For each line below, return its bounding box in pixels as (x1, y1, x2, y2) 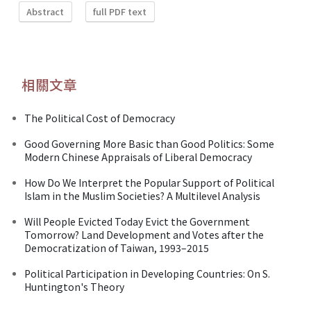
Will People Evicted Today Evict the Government (24, 214, 250, 228)
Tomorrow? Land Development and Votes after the (24, 227, 264, 242)
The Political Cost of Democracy (24, 110, 175, 125)
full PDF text (93, 5, 147, 19)
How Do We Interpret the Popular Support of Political (24, 175, 274, 190)
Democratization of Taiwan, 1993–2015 (24, 240, 209, 255)
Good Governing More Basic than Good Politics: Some (24, 136, 274, 151)
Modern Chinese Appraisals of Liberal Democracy (24, 149, 252, 164)
